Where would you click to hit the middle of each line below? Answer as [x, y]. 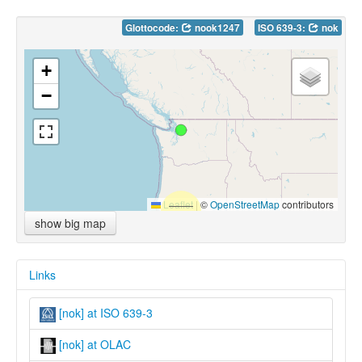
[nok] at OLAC [93, 344]
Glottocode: [153, 28]
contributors [307, 204]
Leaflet [177, 204]
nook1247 [216, 28]
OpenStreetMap [245, 204]
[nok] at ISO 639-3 [104, 313]
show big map [70, 223]
